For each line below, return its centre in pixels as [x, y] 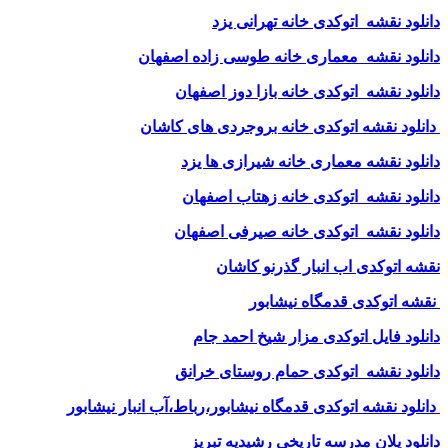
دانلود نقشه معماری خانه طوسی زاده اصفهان [289, 56]
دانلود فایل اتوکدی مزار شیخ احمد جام [316, 336]
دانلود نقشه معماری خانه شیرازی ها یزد [310, 161]
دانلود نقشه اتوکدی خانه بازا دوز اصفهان [307, 91]
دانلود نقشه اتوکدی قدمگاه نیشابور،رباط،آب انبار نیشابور [251, 406]
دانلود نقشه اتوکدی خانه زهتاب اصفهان [311, 196]
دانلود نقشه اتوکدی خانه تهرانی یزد [326, 21]
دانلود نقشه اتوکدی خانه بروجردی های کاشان [288, 126]
